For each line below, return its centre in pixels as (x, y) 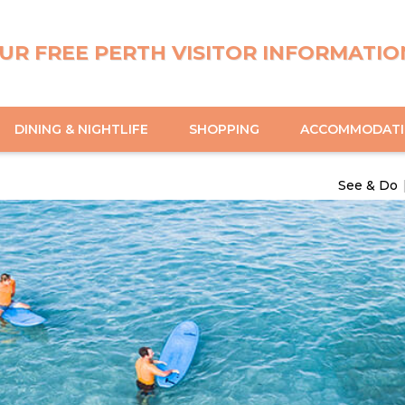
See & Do (368, 185)
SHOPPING (224, 129)
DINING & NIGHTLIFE (81, 129)
